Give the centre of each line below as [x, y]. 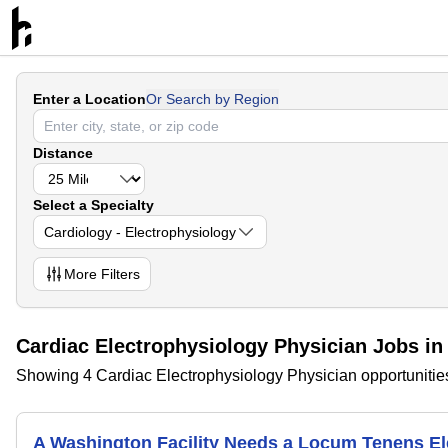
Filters [118, 274]
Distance [63, 153]
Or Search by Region [212, 99]
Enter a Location [89, 99]
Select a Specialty [93, 205]
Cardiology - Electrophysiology [140, 232]
